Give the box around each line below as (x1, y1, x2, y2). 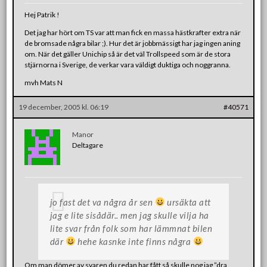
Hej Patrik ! (24, 10, 60, 19)
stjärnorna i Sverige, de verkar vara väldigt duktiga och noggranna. (24, 60, 231, 69)
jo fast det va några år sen (49, 196, 155, 207)
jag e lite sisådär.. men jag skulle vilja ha (49, 209, 209, 221)
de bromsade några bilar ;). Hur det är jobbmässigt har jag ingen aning (24, 38, 241, 48)
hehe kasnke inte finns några (75, 235, 193, 247)
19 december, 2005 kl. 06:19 (18, 102, 109, 111)
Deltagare (72, 140, 104, 150)
